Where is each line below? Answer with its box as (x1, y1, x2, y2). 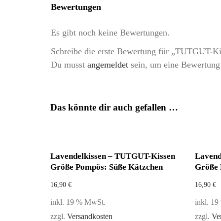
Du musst (51, 60, 87, 70)
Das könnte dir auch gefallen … (50, 102, 178, 112)
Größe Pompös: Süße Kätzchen (50, 162, 163, 172)
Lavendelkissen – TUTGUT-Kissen (50, 151, 175, 161)
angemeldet (87, 60, 128, 70)
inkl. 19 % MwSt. (50, 198, 106, 207)
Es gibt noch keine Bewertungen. (51, 28, 170, 37)
